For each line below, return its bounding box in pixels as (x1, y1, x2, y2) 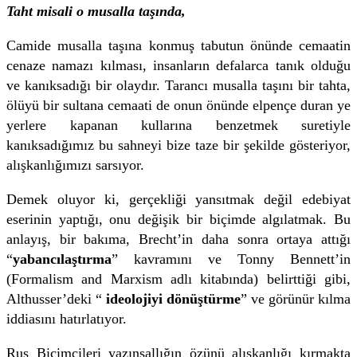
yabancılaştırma (13, 250, 112, 267)
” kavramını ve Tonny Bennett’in (112, 250, 351, 267)
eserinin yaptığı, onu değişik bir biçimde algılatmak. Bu (6, 210, 351, 227)
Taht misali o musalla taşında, (6, 2, 186, 19)
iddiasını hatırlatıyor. (6, 310, 127, 327)
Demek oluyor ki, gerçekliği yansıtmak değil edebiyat (6, 190, 351, 207)
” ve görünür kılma (241, 290, 351, 307)
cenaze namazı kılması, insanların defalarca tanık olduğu (6, 57, 351, 73)
